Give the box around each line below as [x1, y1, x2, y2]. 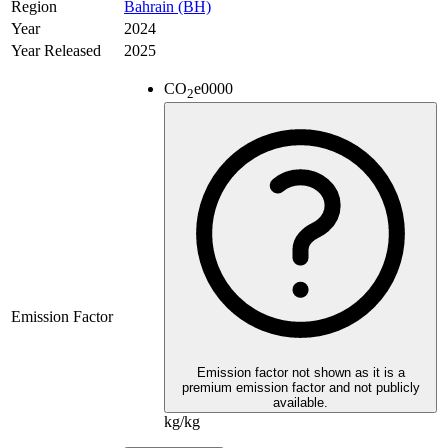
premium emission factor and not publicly [181, 380, 420, 396]
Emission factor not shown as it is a [196, 365, 405, 381]
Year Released [11, 42, 101, 60]
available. [273, 395, 328, 411]
